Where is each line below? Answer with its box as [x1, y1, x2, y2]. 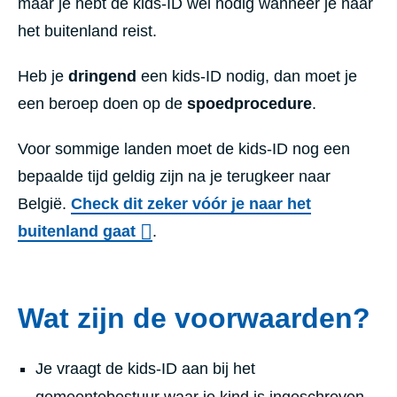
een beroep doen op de [18, 94, 187, 113]
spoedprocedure [187, 94, 312, 113]
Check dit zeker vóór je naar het [71, 194, 311, 213]
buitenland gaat [18, 222, 136, 240]
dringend [68, 66, 141, 85]
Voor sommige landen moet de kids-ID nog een [18, 139, 350, 158]
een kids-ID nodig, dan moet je [141, 66, 357, 85]
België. [18, 194, 71, 213]
